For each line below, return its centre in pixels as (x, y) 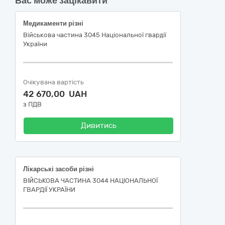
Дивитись (98, 126)
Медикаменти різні (53, 23)
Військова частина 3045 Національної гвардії (95, 35)
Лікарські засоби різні (59, 169)
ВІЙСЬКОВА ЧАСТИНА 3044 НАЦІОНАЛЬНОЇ (90, 181)
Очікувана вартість (53, 82)
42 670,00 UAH (55, 94)
